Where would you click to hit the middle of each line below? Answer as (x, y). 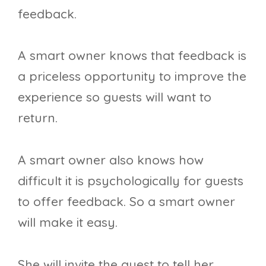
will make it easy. (68, 222)
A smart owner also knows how (111, 160)
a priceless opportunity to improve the (132, 76)
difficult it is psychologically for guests (131, 181)
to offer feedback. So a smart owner (126, 202)
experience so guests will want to (115, 97)
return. (38, 118)
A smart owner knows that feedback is (132, 56)
